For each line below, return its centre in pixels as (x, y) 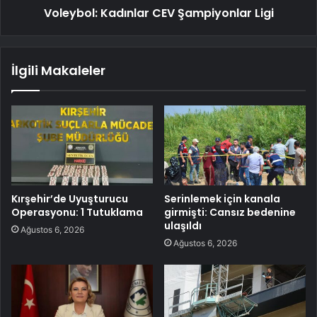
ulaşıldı (183, 225)
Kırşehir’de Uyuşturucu (70, 198)
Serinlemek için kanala (222, 198)
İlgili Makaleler (58, 70)
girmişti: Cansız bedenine (230, 212)
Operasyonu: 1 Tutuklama (77, 212)
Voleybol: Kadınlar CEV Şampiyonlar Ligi (158, 13)
